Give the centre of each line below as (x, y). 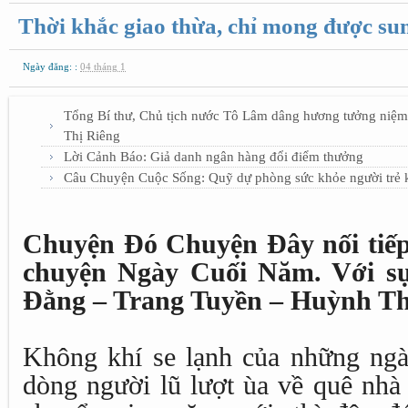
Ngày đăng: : (51, 66)
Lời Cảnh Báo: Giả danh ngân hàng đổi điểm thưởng (214, 157)
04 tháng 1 (103, 66)
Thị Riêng (92, 136)
